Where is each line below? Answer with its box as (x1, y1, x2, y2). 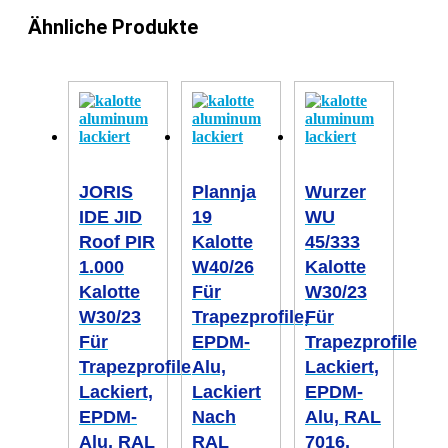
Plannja (191, 182, 256, 203)
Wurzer (304, 182, 366, 203)
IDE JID (79, 207, 142, 228)
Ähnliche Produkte (28, 14, 198, 39)
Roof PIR (79, 232, 155, 253)
